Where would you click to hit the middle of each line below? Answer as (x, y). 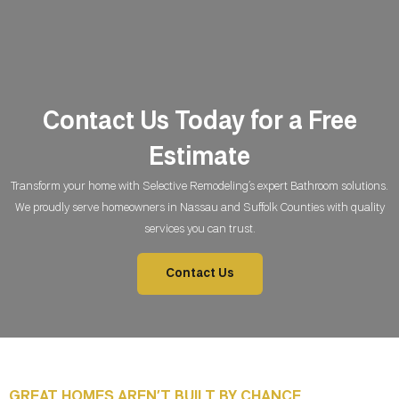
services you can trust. (199, 229)
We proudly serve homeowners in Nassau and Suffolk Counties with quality (199, 208)
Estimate (199, 158)
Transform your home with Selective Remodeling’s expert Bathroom (175, 187)
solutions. (365, 187)
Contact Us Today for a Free (199, 122)
